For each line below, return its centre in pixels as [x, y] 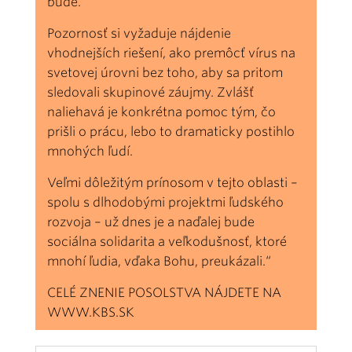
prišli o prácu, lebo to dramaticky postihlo [171, 131]
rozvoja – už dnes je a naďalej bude [151, 222]
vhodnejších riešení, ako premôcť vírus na [171, 53]
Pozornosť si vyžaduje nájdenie [139, 33]
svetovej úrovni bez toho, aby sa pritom [165, 72]
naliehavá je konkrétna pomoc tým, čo [161, 112]
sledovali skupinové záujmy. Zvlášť [150, 92]
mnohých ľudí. [90, 151]
